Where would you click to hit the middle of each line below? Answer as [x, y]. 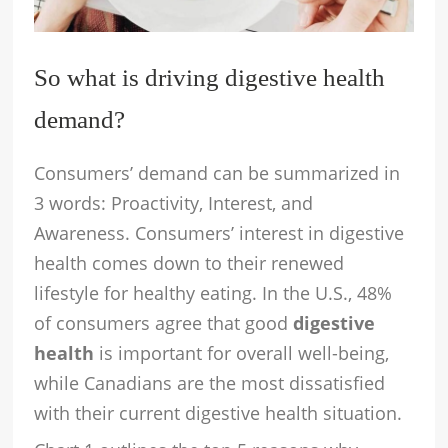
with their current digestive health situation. [218, 412]
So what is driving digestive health [210, 77]
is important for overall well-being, [242, 352]
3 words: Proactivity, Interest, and [174, 202]
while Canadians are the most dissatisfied [210, 382]
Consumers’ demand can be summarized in [217, 172]
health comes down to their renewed [189, 262]
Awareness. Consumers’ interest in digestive [219, 232]
